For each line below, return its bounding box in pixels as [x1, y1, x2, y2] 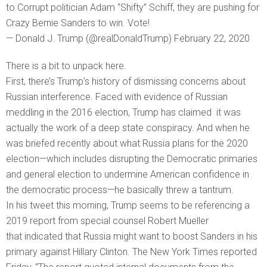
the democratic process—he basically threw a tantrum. [6, 184, 236, 196]
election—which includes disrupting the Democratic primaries [6, 153, 257, 165]
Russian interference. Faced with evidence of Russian [6, 91, 228, 103]
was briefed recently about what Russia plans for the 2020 [6, 138, 248, 150]
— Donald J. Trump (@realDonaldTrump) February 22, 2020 [6, 33, 250, 45]
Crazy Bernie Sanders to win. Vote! [6, 17, 150, 29]
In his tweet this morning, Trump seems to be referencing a [6, 200, 250, 212]
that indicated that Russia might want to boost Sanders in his [6, 231, 257, 243]
